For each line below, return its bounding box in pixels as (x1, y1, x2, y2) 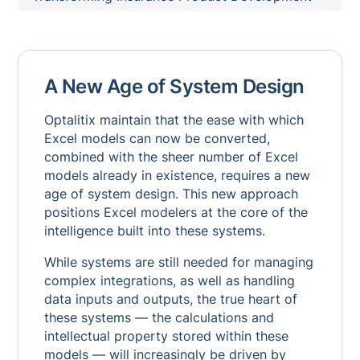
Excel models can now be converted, (43, 130, 270, 146)
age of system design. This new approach (43, 186, 298, 202)
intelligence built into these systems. (43, 223, 265, 239)
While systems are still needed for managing (43, 254, 313, 270)
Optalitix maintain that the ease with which (43, 112, 304, 128)
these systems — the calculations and (43, 309, 274, 325)
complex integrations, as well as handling (43, 272, 295, 288)
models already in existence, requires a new (43, 167, 310, 183)
